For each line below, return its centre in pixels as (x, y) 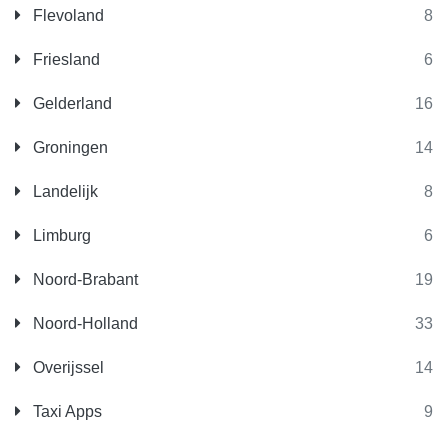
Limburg (60, 235)
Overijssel (66, 367)
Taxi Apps (65, 411)
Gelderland (70, 103)
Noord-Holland (83, 323)
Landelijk (63, 191)
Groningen (68, 147)
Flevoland (66, 15)
